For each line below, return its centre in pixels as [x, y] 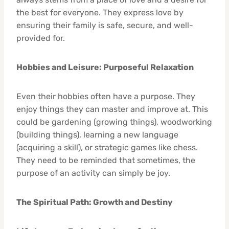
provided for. [41, 38]
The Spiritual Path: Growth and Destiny [95, 202]
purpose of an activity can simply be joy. [93, 173]
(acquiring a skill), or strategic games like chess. [107, 147]
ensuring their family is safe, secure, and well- [105, 25]
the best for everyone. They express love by [100, 12]
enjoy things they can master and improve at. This [112, 109]
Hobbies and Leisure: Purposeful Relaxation [105, 67]
